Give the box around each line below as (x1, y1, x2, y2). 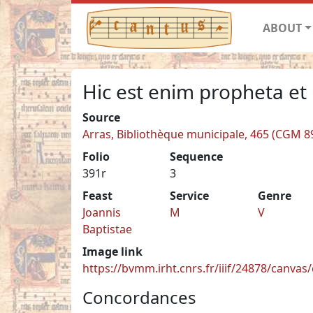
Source (82, 109, 120, 125)
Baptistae (82, 221, 132, 237)
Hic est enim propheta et (82, 78, 307, 105)
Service (170, 187, 210, 203)
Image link (82, 243, 143, 259)
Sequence (170, 148, 224, 164)
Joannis (82, 204, 121, 220)
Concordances (82, 285, 196, 309)
